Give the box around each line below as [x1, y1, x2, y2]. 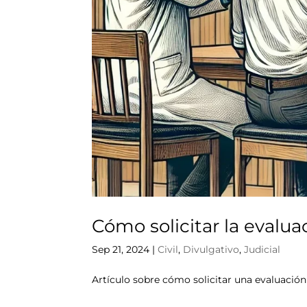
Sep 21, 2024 [92, 243, 150, 256]
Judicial [244, 243, 281, 256]
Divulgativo [183, 243, 240, 256]
